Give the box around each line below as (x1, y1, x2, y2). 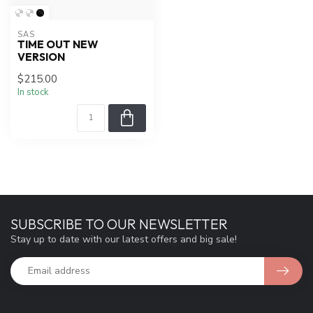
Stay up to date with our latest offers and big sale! (10, 232, 237, 246)
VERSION (17, 50, 65, 64)
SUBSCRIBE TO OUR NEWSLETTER (10, 214, 228, 233)
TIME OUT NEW (17, 37, 98, 51)
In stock (17, 85, 49, 99)
